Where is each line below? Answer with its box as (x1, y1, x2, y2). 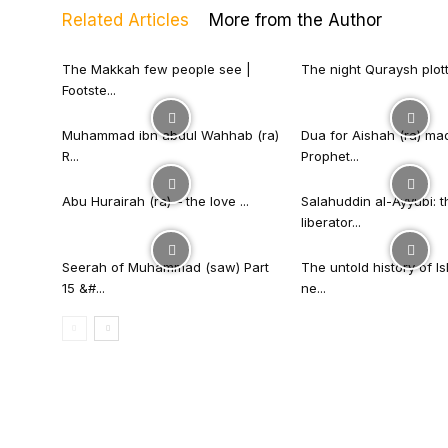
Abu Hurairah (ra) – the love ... (62, 192, 249, 209)
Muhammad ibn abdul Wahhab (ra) (62, 126, 279, 143)
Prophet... (301, 147, 359, 164)
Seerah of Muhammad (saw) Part (62, 258, 269, 275)
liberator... (301, 213, 361, 230)
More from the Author (209, 9, 382, 30)
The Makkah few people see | (62, 60, 251, 77)
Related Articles (62, 9, 189, 30)
